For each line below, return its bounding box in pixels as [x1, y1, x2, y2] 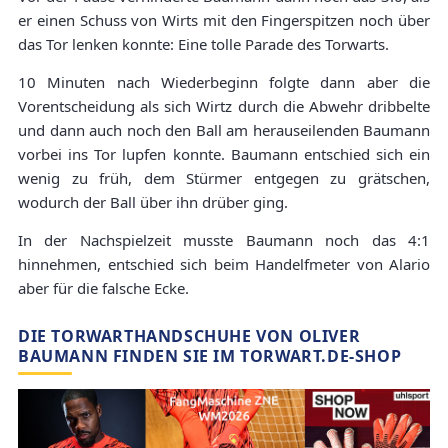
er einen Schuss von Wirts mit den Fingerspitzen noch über [18, 9, 430, 30]
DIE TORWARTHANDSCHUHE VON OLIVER [18, 324, 361, 347]
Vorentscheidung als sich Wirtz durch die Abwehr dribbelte [18, 95, 430, 116]
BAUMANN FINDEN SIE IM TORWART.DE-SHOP [18, 344, 402, 367]
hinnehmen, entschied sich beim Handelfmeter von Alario [18, 253, 430, 274]
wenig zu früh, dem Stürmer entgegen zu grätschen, [18, 167, 430, 188]
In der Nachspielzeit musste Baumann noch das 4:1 [18, 229, 430, 250]
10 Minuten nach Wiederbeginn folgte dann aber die [18, 71, 430, 92]
